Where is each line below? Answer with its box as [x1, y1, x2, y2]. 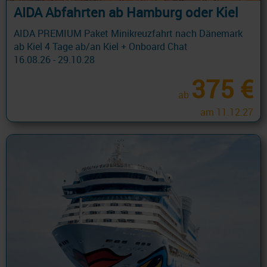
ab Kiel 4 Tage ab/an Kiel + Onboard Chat [14, 40, 188, 54]
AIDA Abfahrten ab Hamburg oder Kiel [14, 4, 238, 21]
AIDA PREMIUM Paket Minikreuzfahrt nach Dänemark [14, 27, 243, 41]
